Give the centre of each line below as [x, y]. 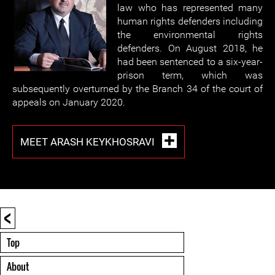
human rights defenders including [190, 21]
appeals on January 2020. [69, 102]
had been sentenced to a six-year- [190, 62]
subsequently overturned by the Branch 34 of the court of [137, 89]
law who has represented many [190, 8]
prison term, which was [190, 75]
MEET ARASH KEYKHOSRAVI [89, 141]
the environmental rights [190, 35]
